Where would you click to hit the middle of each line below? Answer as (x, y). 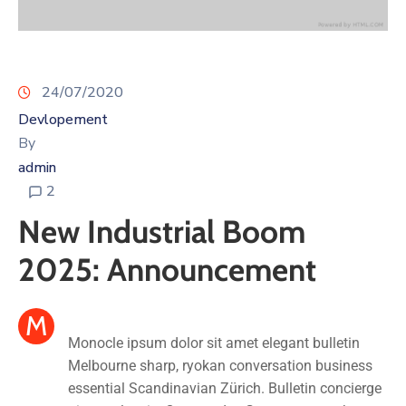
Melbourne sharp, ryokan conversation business (221, 366)
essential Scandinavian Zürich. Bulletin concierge (225, 389)
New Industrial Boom (162, 232)
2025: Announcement (167, 270)
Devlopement (63, 120)
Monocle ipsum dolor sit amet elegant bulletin (214, 343)
